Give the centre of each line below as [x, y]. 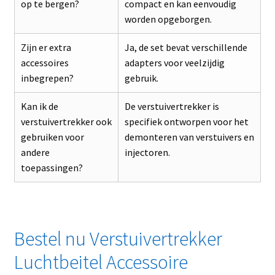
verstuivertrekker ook [66, 122]
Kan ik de [39, 107]
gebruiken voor [52, 137]
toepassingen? [52, 168]
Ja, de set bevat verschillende [186, 48]
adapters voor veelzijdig [174, 63]
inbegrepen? [47, 78]
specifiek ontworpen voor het [186, 122]
